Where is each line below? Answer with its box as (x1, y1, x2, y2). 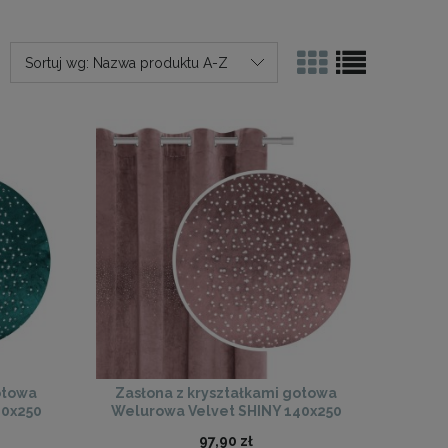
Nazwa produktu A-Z (93, 55, 228, 72)
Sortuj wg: (25, 55, 93, 72)
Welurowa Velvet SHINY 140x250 (110, 403, 342, 420)
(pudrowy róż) (177, 421, 275, 438)
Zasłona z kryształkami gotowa (115, 385, 337, 402)
